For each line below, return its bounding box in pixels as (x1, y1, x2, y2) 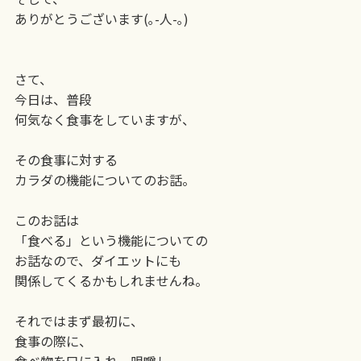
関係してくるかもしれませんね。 (14, 270, 208, 290)
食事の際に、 (14, 330, 92, 351)
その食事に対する (14, 149, 118, 169)
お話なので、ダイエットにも (14, 250, 181, 270)
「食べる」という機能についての (14, 230, 208, 250)
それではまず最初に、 (14, 310, 143, 330)
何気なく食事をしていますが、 (14, 109, 195, 129)
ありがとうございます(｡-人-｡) (14, 8, 189, 28)
